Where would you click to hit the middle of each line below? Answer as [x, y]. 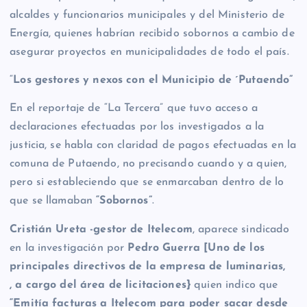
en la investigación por [69, 248]
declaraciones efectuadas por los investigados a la [137, 127]
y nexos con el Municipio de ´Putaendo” [188, 81]
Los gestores [46, 81]
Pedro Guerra [164, 248]
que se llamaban [53, 201]
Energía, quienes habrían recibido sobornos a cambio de [152, 34]
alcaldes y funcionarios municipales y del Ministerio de [147, 15]
